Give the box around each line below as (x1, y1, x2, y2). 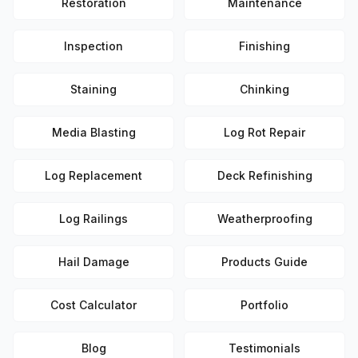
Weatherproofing (217, 212, 312, 225)
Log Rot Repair (224, 125, 305, 139)
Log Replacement (45, 169, 142, 182)
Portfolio (241, 298, 288, 312)
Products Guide (221, 255, 308, 268)
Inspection (64, 39, 123, 53)
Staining (70, 82, 117, 96)
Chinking (240, 82, 289, 96)
